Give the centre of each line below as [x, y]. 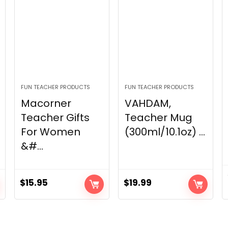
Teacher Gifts [55, 118]
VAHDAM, [148, 104]
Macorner [46, 104]
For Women [51, 132]
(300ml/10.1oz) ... [165, 132]
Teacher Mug [159, 118]
